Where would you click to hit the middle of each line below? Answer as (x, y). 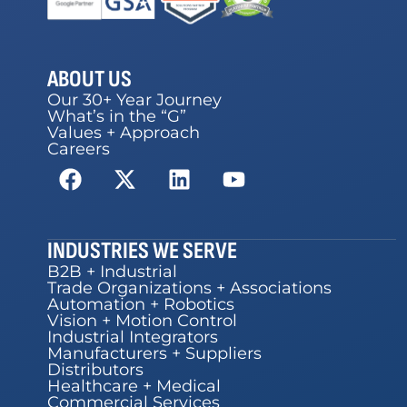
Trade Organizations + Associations (189, 288)
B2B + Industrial (112, 271)
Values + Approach (124, 132)
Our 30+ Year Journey (134, 99)
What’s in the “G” (117, 116)
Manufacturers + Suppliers (154, 353)
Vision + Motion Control (142, 320)
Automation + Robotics (141, 304)
